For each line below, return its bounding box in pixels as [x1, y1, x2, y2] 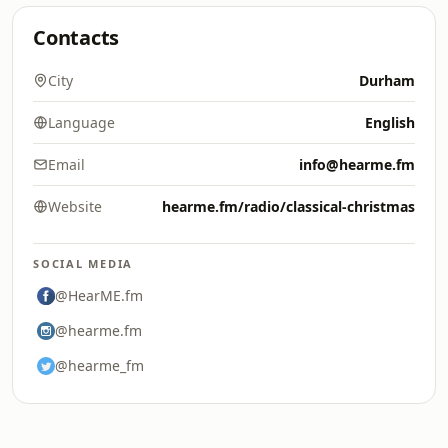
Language [48, 113, 115, 132]
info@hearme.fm [299, 155, 415, 174]
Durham [359, 71, 415, 90]
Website [48, 197, 102, 216]
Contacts [33, 24, 120, 51]
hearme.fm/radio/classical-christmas [162, 197, 415, 216]
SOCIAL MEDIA [33, 256, 134, 271]
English [365, 113, 415, 132]
